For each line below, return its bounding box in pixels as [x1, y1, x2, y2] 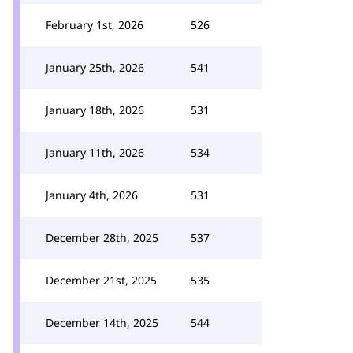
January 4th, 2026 [46, 188, 138, 203]
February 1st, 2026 [46, 17, 143, 32]
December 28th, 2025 [46, 230, 158, 245]
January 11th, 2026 [46, 145, 144, 160]
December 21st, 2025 [46, 273, 157, 288]
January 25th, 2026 [46, 60, 144, 75]
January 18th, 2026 [46, 102, 144, 117]
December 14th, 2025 [46, 315, 158, 330]
